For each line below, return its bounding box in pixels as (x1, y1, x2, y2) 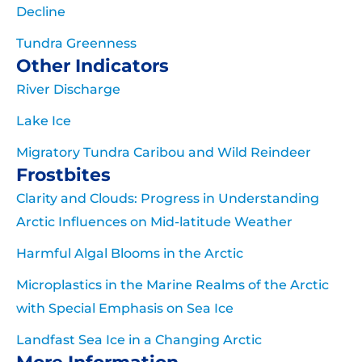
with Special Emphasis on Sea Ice (16, 301, 234, 317)
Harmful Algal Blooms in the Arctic (16, 246, 243, 262)
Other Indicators (16, 55, 169, 78)
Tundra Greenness (16, 36, 137, 52)
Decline (16, 4, 65, 20)
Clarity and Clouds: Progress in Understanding (16, 191, 319, 207)
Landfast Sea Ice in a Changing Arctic (16, 332, 262, 348)
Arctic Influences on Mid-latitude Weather (16, 214, 293, 230)
